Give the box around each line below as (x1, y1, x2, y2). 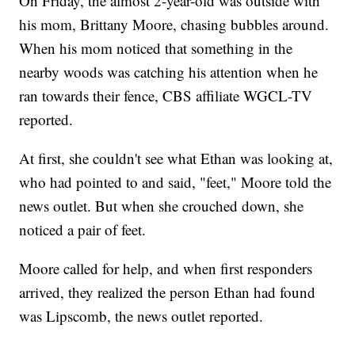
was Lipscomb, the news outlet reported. (19, 306, 264, 326)
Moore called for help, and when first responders (19, 258, 313, 279)
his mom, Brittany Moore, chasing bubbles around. (19, 14, 330, 35)
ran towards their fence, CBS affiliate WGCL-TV (19, 86, 313, 106)
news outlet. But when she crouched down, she (19, 196, 304, 216)
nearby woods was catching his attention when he (19, 62, 319, 82)
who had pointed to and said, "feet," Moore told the (19, 172, 332, 193)
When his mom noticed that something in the (19, 38, 293, 59)
